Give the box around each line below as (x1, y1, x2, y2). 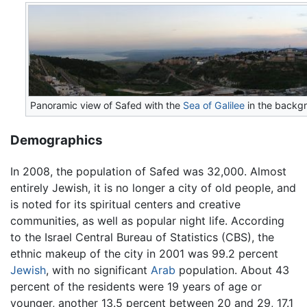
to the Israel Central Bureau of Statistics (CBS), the (10, 230, 274, 244)
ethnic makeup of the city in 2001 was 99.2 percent (10, 246, 278, 260)
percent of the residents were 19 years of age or (10, 279, 262, 293)
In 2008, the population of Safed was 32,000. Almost (10, 164, 286, 178)
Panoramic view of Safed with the (30, 99, 184, 112)
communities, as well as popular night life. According (10, 213, 284, 228)
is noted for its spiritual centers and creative (10, 197, 241, 211)
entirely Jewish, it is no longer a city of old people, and (10, 180, 296, 195)
